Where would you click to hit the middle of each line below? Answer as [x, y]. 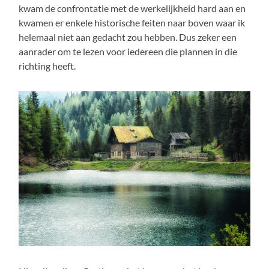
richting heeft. [47, 65]
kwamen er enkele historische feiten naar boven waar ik [132, 22]
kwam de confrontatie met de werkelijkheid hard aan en [132, 8]
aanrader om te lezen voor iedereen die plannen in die [128, 51]
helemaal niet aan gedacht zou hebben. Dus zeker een [128, 37]
